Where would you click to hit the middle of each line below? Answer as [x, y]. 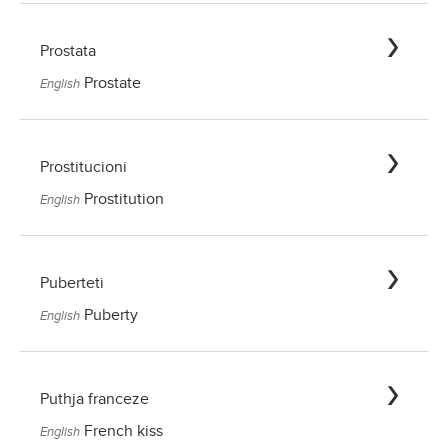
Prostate [112, 83]
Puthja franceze [94, 399]
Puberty [111, 315]
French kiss [123, 431]
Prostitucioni [83, 167]
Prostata [68, 51]
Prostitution [124, 199]
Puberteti [72, 283]
